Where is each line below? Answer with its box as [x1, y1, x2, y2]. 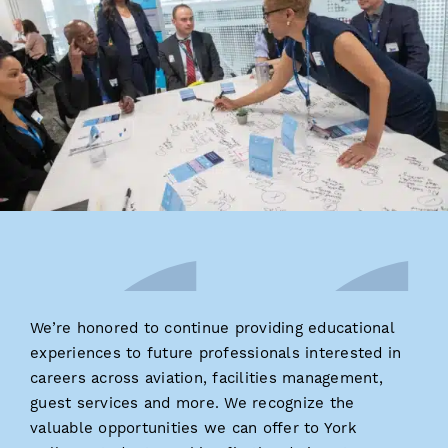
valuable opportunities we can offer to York [30, 418, 357, 438]
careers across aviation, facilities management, [30, 368, 383, 388]
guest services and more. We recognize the [30, 393, 355, 413]
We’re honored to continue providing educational [30, 318, 394, 338]
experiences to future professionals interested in [30, 343, 402, 363]
